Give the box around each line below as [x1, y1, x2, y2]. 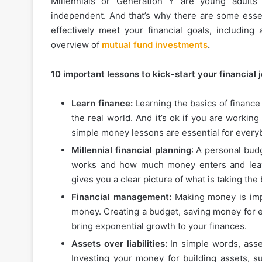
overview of [51, 39, 102, 51]
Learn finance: [71, 98, 135, 109]
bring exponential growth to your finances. [71, 220, 247, 232]
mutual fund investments [102, 39, 208, 51]
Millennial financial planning [71, 144, 191, 156]
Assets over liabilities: [71, 238, 171, 250]
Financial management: [71, 191, 171, 203]
